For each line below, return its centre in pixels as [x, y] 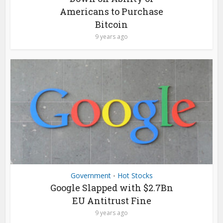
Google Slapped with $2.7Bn [111, 187]
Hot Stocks [135, 175]
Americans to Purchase [111, 11]
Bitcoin [111, 24]
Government [91, 175]
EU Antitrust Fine [111, 200]
